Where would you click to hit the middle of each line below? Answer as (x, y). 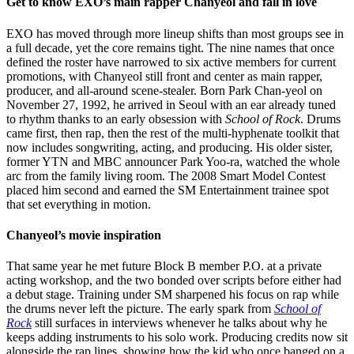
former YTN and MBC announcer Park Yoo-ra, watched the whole (173, 161)
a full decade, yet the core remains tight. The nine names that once (170, 47)
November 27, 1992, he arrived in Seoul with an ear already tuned (171, 104)
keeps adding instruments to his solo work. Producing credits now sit (177, 337)
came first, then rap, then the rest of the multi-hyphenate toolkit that (173, 133)
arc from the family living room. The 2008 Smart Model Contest (166, 175)
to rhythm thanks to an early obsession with (116, 119)
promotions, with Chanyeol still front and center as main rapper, (164, 76)
